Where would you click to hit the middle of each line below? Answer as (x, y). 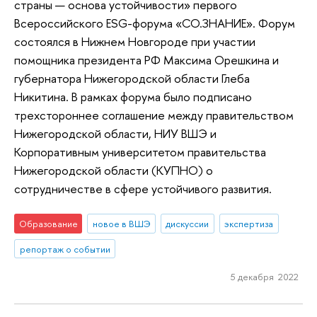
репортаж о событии (65, 249)
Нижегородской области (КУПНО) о (114, 171)
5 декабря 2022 (264, 277)
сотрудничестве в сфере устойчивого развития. (143, 189)
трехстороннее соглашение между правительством (154, 115)
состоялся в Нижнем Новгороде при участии (135, 42)
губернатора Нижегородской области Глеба (132, 79)
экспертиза (249, 223)
